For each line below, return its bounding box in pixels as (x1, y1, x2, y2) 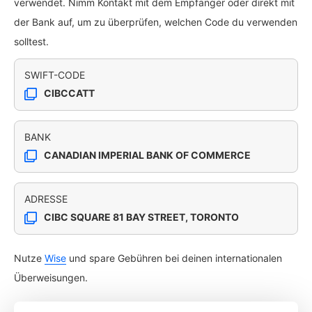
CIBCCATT (44, 87, 95, 99)
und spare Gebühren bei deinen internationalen (66, 252, 282, 264)
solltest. (14, 36, 49, 47)
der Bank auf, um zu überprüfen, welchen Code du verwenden (14, 16, 297, 28)
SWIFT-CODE (24, 69, 85, 81)
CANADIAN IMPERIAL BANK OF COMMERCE (44, 149, 251, 161)
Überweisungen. (14, 272, 88, 283)
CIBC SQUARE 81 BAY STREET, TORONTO (44, 211, 239, 223)
